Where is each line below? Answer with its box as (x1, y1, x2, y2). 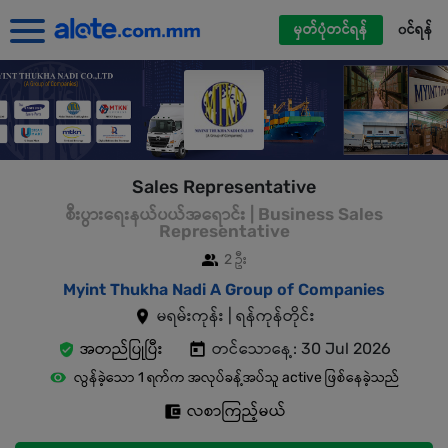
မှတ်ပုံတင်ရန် (294, 21, 368, 38)
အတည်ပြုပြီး (80, 339, 163, 358)
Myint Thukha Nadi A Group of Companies (63, 280, 385, 299)
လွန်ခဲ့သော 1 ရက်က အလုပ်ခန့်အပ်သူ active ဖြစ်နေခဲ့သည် (74, 369, 399, 386)
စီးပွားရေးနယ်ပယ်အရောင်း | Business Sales (65, 204, 383, 224)
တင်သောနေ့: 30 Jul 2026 (212, 339, 391, 358)
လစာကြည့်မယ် (186, 401, 286, 420)
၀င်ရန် (398, 21, 433, 38)
